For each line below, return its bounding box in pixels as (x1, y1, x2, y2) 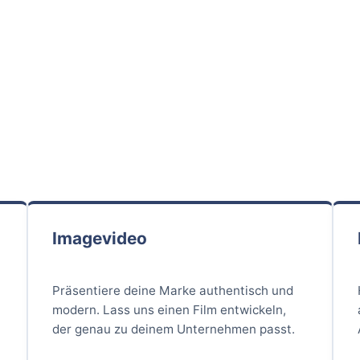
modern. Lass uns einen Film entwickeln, (52, 301, 286, 317)
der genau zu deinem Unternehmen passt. (52, 321, 295, 337)
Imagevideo (52, 227, 147, 248)
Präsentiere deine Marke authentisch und (52, 282, 293, 298)
